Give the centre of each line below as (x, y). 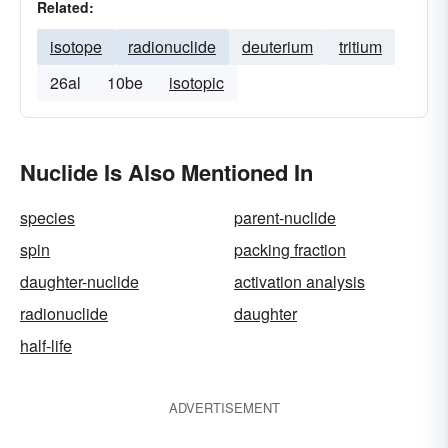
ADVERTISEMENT (224, 407)
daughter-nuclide (79, 281)
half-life (46, 345)
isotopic (196, 82)
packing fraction (290, 249)
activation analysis (299, 281)
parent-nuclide (285, 217)
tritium (360, 46)
